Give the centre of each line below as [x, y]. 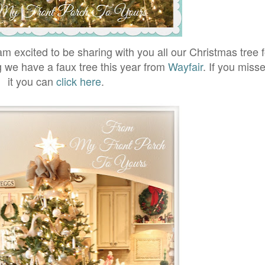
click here [78, 81]
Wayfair [185, 66]
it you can [32, 81]
